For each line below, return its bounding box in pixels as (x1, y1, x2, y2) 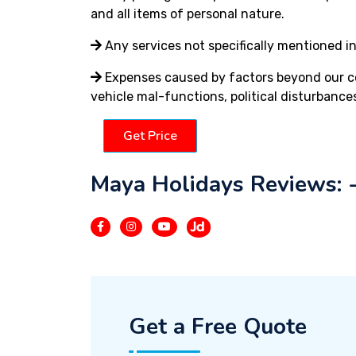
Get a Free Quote (129, 311, 307, 342)
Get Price (123, 127, 177, 145)
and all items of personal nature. (91, 6, 284, 21)
